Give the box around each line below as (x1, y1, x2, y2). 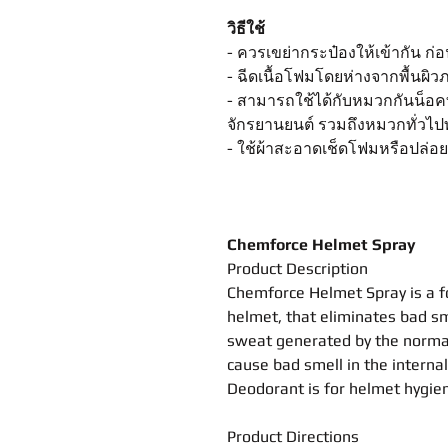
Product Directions (227, 427, 363, 446)
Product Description (227, 259, 368, 278)
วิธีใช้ (227, 19, 265, 38)
